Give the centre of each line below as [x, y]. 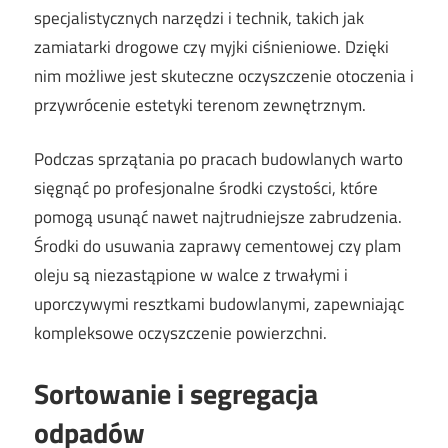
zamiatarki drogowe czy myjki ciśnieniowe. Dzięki [211, 46]
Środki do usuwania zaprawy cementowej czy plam [217, 246]
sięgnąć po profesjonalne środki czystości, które [206, 188]
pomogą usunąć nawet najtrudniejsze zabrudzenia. [218, 217]
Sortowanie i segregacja [176, 393]
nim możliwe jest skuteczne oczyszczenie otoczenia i [224, 75]
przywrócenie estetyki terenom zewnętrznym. [200, 104]
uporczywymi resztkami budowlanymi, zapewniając [219, 304]
